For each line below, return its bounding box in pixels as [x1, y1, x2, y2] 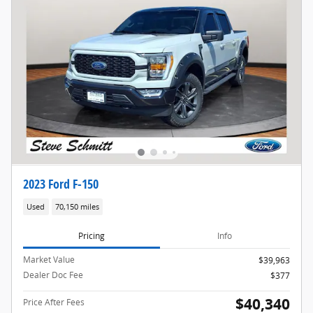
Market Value [23, 254, 75, 266]
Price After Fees [23, 296, 85, 309]
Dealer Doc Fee [23, 269, 83, 282]
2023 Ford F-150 [23, 175, 99, 193]
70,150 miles [54, 201, 99, 212]
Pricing [78, 229, 105, 242]
